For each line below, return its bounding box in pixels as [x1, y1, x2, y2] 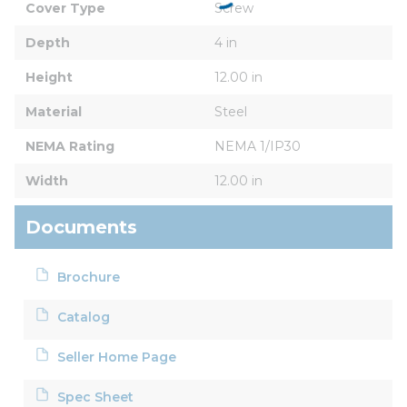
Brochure [57, 268, 121, 285]
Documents [25, 215, 137, 238]
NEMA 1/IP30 [214, 137, 301, 154]
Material [25, 103, 82, 120]
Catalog [57, 308, 111, 325]
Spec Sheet [57, 388, 134, 405]
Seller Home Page [57, 348, 177, 365]
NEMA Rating [25, 137, 114, 154]
